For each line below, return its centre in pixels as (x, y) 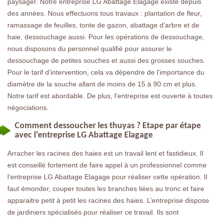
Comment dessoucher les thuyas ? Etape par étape (108, 126)
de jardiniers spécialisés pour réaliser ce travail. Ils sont (93, 212)
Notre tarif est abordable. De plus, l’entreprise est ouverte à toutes (110, 96)
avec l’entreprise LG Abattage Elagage (84, 135)
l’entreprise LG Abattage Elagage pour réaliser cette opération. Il (107, 177)
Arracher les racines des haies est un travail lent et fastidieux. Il (105, 153)
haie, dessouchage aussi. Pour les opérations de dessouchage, (106, 37)
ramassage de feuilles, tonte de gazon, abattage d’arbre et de (103, 25)
